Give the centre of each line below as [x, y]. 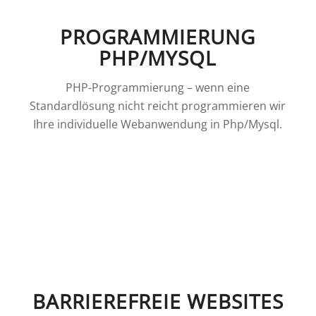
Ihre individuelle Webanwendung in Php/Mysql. [158, 124]
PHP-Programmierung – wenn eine [158, 87]
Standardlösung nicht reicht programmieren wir [158, 105]
